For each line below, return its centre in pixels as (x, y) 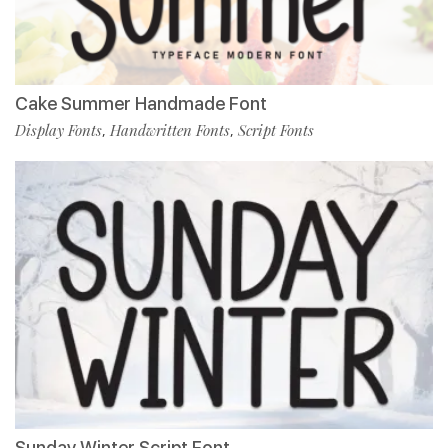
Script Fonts (276, 130)
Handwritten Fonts (170, 130)
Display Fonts (58, 130)
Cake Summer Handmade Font (141, 104)
